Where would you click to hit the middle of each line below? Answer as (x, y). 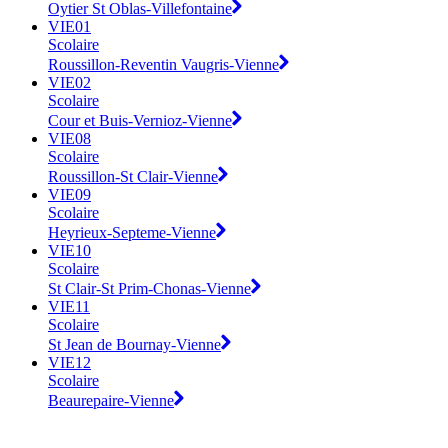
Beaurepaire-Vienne (111, 400)
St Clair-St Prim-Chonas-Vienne (149, 288)
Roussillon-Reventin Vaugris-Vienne (163, 64)
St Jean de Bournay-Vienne (134, 344)
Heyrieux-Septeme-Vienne (132, 232)
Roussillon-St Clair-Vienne (133, 176)
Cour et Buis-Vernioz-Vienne (140, 120)
